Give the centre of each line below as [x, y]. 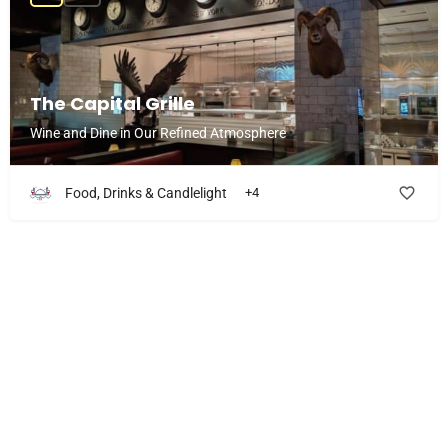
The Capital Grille [112, 103]
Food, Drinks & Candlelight [146, 192]
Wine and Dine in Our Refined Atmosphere [158, 132]
